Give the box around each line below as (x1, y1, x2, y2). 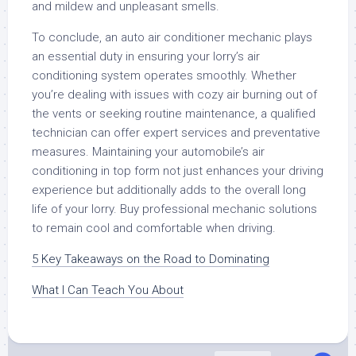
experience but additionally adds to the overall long (32, 183, 306, 197)
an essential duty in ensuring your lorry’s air (32, 49, 260, 64)
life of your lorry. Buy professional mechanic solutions (32, 202, 317, 216)
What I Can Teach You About (32, 283, 184, 297)
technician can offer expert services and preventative (32, 126, 320, 140)
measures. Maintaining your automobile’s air (32, 145, 265, 159)
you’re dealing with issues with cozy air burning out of (32, 87, 317, 102)
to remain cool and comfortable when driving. (32, 221, 276, 235)
